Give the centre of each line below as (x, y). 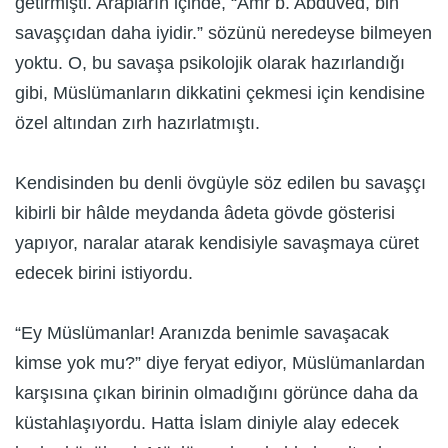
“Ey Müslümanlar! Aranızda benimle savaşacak (202, 333)
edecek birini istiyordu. (104, 273)
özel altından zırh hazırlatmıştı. (137, 123)
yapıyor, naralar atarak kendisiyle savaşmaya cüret (217, 243)
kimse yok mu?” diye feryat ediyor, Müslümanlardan (220, 363)
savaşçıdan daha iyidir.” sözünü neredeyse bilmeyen (223, 33)
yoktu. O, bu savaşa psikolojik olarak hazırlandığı (210, 63)
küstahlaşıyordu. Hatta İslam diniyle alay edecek (207, 423)
